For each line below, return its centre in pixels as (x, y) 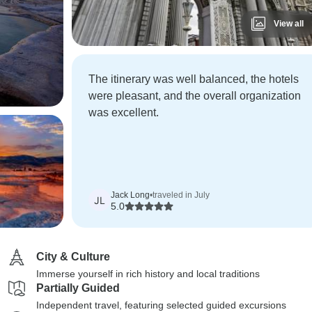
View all (288, 24)
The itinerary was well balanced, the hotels (193, 79)
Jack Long (130, 195)
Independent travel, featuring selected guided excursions (161, 305)
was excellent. (123, 112)
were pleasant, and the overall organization (194, 96)
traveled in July (181, 195)
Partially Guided (78, 288)
